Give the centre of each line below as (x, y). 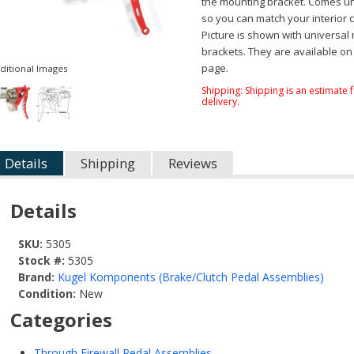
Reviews (193, 163)
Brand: (36, 277)
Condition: (47, 293)
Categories (61, 319)
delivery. (221, 102)
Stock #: (43, 260)
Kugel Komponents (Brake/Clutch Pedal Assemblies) (191, 277)
